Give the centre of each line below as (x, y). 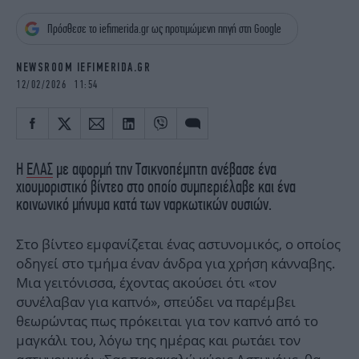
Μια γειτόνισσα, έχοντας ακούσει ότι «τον (146, 283)
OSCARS (37, 32)
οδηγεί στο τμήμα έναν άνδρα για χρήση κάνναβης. (176, 264)
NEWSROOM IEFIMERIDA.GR (83, 68)
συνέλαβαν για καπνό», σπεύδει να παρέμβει (156, 302)
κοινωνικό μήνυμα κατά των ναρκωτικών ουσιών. (144, 204)
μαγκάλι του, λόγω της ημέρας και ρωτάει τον (158, 341)
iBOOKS (35, 9)
